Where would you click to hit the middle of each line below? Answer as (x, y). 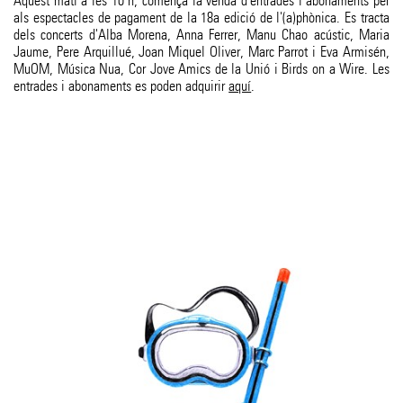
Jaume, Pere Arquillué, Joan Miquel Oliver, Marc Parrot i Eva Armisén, (201, 52)
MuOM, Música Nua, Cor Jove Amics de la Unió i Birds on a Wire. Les (201, 69)
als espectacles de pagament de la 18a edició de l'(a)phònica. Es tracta (201, 18)
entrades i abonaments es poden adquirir (121, 86)
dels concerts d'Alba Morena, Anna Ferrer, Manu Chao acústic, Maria (201, 35)
